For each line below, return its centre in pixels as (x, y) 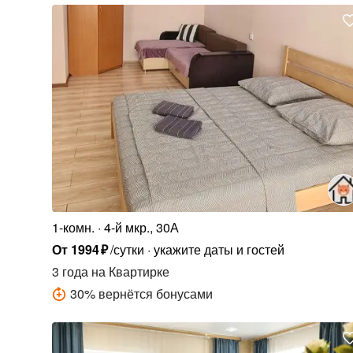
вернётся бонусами (155, 294)
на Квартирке (128, 272)
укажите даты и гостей (219, 250)
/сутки (127, 250)
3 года (70, 272)
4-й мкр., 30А (141, 228)
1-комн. (73, 228)
